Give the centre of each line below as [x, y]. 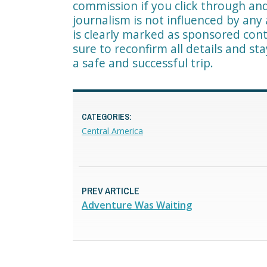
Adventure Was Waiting [137, 205]
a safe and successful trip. [143, 63]
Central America [112, 131]
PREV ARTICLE [111, 190]
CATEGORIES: [107, 117]
